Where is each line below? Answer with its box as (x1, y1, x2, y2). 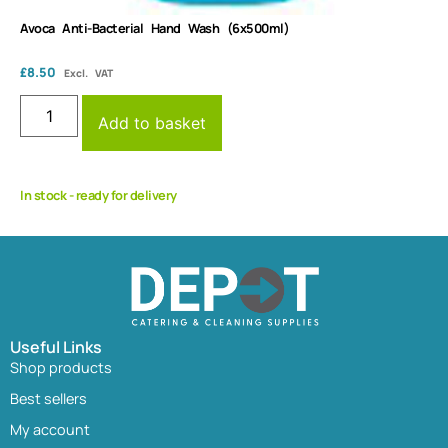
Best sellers (10, 388, 87, 408)
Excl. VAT (64, 65, 113, 80)
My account (10, 419, 90, 439)
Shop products (10, 357, 112, 377)
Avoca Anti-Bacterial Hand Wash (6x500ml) (20, 18, 289, 37)
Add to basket (98, 113, 207, 134)
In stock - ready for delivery (20, 186, 177, 205)
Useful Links (10, 335, 102, 358)
